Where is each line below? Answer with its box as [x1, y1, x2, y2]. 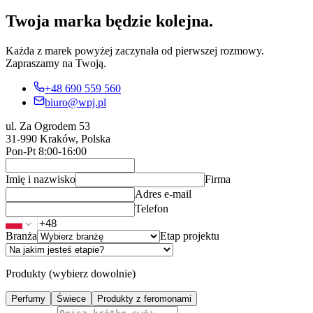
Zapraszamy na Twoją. [6, 57, 106, 69]
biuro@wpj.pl [45, 96, 106, 108]
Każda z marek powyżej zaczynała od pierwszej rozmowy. [6, 44, 264, 57]
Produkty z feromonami [97, 293, 191, 304]
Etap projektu [160, 229, 219, 242]
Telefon [135, 202, 168, 214]
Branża [6, 229, 37, 242]
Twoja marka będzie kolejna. [6, 11, 213, 30]
